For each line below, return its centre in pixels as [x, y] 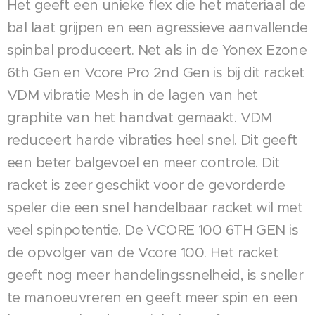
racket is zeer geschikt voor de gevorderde [146, 185]
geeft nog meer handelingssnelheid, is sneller [155, 275]
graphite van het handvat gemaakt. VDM [140, 118]
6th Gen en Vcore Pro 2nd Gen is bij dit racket [156, 73]
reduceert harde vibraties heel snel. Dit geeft [152, 140]
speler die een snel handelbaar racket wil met [155, 208]
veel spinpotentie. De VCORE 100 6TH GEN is [153, 230]
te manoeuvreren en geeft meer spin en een [153, 298]
